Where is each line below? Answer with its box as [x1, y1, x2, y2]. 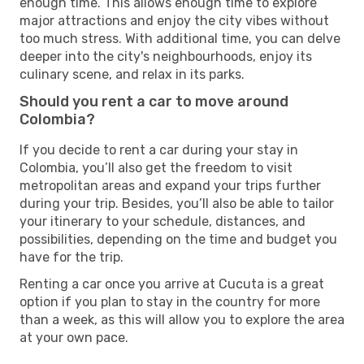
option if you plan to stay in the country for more [19, 293, 320, 310]
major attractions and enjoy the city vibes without [19, 12, 329, 28]
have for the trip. [19, 249, 123, 265]
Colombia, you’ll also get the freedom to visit [19, 159, 292, 175]
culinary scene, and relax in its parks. [19, 66, 245, 82]
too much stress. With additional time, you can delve [19, 30, 340, 46]
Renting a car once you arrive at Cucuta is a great [19, 275, 324, 292]
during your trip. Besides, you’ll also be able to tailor [19, 195, 334, 211]
